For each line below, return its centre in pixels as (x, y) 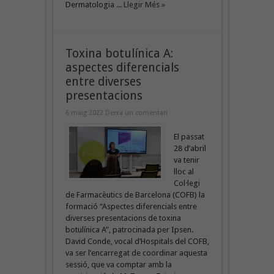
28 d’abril (190, 148)
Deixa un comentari (136, 113)
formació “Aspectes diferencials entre (131, 206)
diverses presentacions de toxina (123, 218)
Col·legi (187, 183)
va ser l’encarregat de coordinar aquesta (136, 253)
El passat (189, 136)
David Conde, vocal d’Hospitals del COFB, (137, 241)
